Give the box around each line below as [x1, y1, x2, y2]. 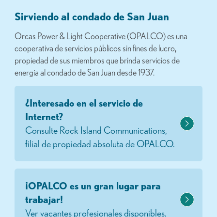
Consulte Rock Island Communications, [25, 124, 167, 136]
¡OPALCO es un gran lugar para [25, 180, 161, 191]
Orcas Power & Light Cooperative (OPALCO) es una [15, 31, 187, 41]
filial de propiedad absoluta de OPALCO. [25, 138, 175, 149]
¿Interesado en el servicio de [25, 97, 143, 108]
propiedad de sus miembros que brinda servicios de [15, 55, 180, 65]
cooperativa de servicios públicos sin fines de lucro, [15, 43, 176, 53]
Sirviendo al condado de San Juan [15, 10, 169, 22]
